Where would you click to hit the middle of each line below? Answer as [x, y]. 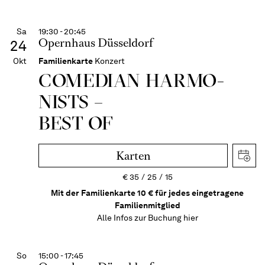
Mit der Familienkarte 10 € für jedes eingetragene [147, 193]
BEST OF [76, 123]
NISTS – [71, 101]
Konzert [110, 61]
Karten [133, 156]
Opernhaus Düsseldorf [96, 43]
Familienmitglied [147, 205]
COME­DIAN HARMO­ [131, 80]
